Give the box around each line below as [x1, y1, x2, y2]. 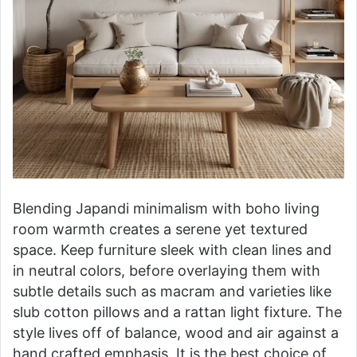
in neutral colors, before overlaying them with [13, 261, 320, 279]
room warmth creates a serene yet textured [13, 220, 308, 237]
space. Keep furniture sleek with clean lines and [13, 241, 331, 258]
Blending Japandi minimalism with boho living [13, 199, 320, 217]
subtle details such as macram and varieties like [13, 282, 331, 300]
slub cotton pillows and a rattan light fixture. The [13, 303, 342, 320]
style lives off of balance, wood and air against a [13, 324, 339, 341]
